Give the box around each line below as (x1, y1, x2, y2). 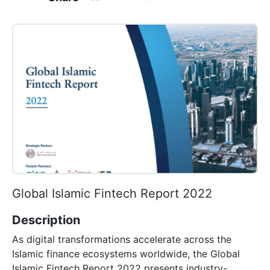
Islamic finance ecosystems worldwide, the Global (12, 248, 240, 260)
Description (12, 213, 80, 227)
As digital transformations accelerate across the (12, 233, 231, 245)
